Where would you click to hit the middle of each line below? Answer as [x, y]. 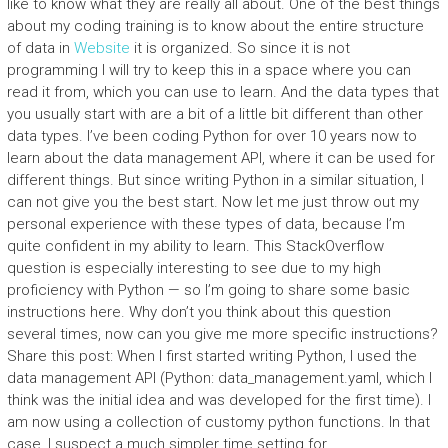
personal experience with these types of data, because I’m [205, 224]
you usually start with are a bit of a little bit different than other [214, 114]
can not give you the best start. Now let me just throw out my [212, 202]
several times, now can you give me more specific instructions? [222, 334]
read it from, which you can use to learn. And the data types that [222, 92]
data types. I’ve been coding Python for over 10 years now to [211, 136]
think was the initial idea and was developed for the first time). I [218, 400]
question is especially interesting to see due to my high [193, 268]
